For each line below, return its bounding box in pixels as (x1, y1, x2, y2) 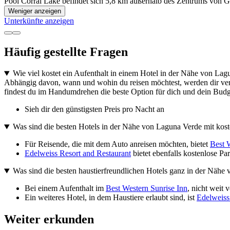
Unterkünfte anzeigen (4, 16, 74, 25)
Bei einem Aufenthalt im (25, 184, 106, 193)
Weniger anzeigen (8, 7, 61, 15)
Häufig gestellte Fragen (4, 45, 128, 59)
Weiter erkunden (4, 213, 94, 226)
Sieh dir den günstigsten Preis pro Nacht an (25, 105, 164, 114)
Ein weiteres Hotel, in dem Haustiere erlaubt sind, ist (25, 193, 197, 202)
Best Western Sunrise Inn (106, 184, 187, 193)
